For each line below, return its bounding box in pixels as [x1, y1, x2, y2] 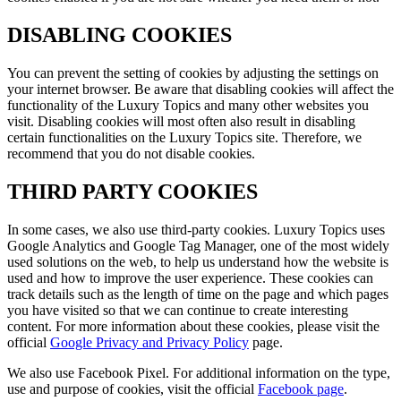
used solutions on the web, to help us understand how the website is [7, 254, 388, 270]
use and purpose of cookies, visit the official [7, 381, 258, 397]
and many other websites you [200, 98, 369, 114]
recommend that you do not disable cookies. [7, 146, 255, 162]
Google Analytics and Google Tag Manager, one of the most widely [7, 238, 389, 254]
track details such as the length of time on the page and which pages [7, 286, 388, 303]
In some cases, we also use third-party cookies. [7, 222, 274, 238]
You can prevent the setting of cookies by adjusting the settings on [7, 65, 379, 81]
